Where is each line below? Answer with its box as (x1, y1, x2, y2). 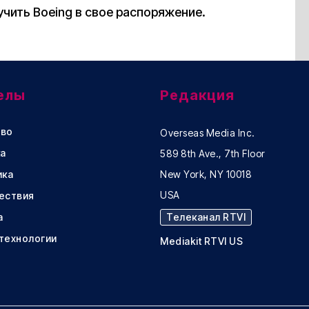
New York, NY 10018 (160, 168, 252, 181)
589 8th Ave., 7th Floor (160, 148, 266, 160)
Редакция (160, 87, 235, 104)
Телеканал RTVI (166, 211, 246, 223)
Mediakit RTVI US (160, 235, 243, 248)
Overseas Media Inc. (160, 127, 255, 139)
